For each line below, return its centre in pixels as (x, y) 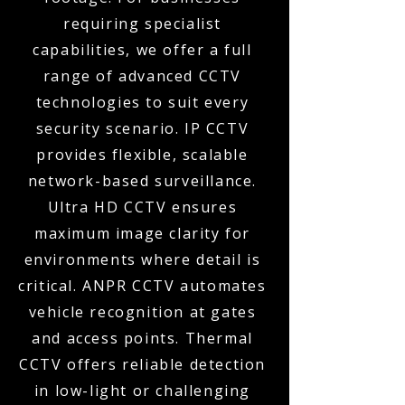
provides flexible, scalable (142, 155)
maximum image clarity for (142, 233)
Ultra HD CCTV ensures (142, 207)
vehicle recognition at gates (142, 312)
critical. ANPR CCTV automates (142, 286)
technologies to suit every (142, 102)
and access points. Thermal (142, 338)
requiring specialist (142, 24)
